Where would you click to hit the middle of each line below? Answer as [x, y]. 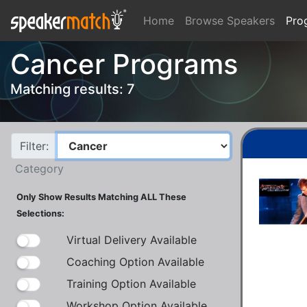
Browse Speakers [230, 20]
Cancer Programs [124, 64]
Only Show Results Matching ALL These [101, 197]
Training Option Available [131, 283]
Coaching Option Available [135, 261]
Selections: [40, 213]
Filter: [34, 146]
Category [39, 168]
